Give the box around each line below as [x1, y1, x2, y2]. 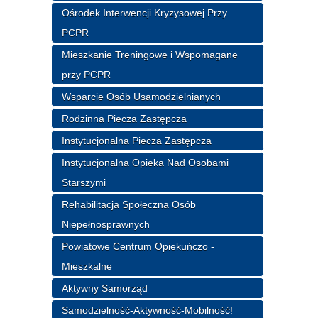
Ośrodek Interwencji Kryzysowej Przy [62, 6, 228, 18]
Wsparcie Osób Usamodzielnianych [62, 90, 221, 102]
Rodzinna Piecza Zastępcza [62, 112, 187, 124]
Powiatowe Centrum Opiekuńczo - [62, 240, 215, 252]
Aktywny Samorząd [62, 282, 148, 294]
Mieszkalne [62, 260, 113, 272]
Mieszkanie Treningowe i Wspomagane [62, 48, 238, 60]
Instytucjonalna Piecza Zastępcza [62, 134, 212, 146]
